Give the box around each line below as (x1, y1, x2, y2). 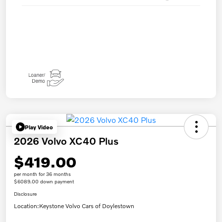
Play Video (25, 123, 53, 130)
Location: (14, 202, 39, 210)
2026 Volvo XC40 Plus (14, 135, 118, 147)
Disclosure (14, 191, 37, 197)
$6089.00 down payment (14, 178, 74, 185)
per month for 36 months (14, 171, 71, 177)
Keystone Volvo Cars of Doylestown (39, 202, 134, 210)
